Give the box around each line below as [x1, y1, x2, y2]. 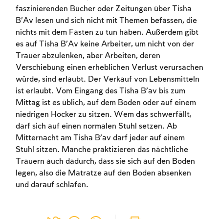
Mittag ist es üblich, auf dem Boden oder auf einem [16, 99, 196, 108]
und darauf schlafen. [16, 181, 88, 190]
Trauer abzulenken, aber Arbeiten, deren [16, 52, 160, 61]
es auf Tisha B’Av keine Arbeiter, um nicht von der [16, 40, 194, 49]
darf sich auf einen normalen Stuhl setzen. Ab [16, 122, 177, 131]
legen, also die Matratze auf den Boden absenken [16, 169, 191, 178]
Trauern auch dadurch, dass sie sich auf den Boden [16, 157, 195, 166]
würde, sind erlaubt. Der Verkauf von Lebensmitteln [16, 75, 199, 84]
